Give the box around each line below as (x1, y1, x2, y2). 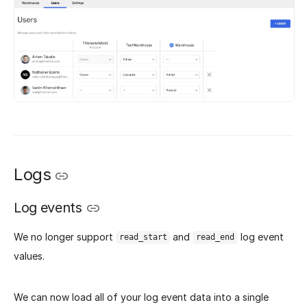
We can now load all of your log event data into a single (14, 291, 269, 303)
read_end (195, 232, 234, 243)
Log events (14, 199, 82, 216)
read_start (119, 232, 167, 243)
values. (14, 249, 45, 262)
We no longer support (14, 230, 116, 243)
